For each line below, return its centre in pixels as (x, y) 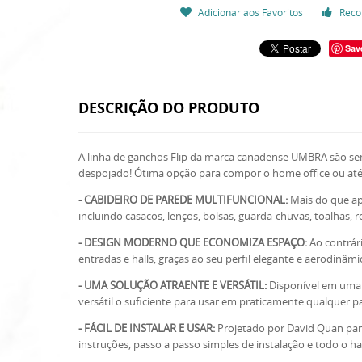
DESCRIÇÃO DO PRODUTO (169, 108)
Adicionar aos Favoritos (250, 12)
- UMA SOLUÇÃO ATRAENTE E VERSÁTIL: (173, 285)
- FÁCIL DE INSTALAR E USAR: (147, 328)
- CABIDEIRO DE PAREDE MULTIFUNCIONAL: (183, 200)
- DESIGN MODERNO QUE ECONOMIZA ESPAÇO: (193, 242)
